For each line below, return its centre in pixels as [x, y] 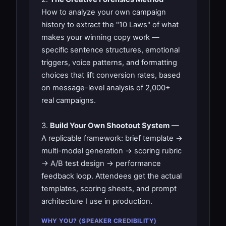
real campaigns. [69, 100]
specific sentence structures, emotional [110, 50]
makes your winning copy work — [100, 37]
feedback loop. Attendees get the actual [111, 176]
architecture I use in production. [97, 201]
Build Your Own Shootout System [110, 125]
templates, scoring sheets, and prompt [109, 188]
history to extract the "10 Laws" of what [110, 24]
